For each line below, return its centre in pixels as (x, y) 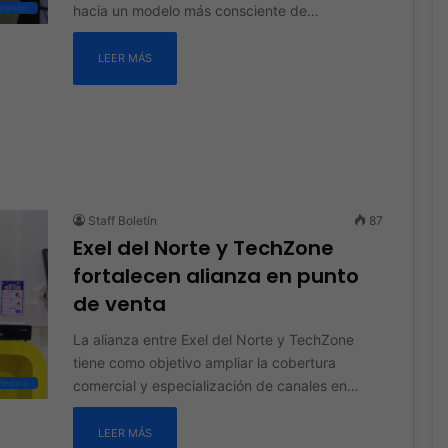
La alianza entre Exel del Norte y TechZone (213, 339)
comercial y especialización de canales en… (215, 385)
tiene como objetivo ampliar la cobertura (204, 362)
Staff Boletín (122, 220)
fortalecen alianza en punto (215, 275)
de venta (119, 303)
